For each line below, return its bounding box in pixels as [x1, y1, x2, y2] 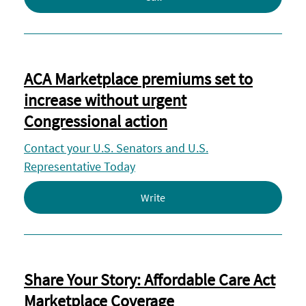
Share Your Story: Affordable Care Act [24, 269, 275, 290]
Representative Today [24, 158, 135, 174]
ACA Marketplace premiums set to [24, 68, 253, 89]
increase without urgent [24, 89, 186, 111]
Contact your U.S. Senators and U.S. [24, 140, 208, 156]
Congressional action [24, 111, 167, 132]
